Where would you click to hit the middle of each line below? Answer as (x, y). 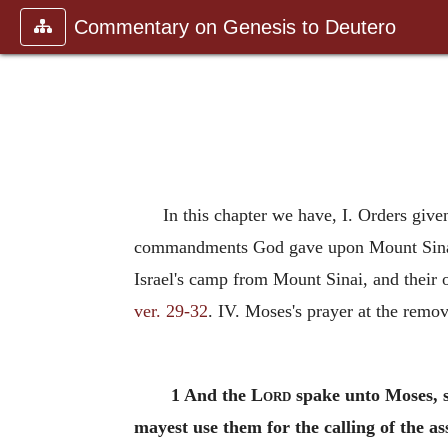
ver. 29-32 (171, 311)
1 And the (210, 395)
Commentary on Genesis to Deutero (235, 27)
